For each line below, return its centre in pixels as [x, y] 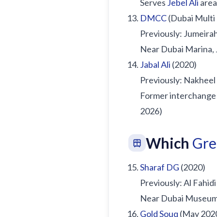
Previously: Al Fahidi [178, 183]
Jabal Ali [155, 64]
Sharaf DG [160, 167]
